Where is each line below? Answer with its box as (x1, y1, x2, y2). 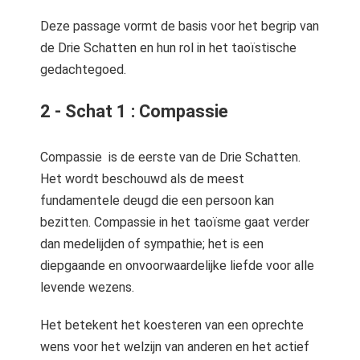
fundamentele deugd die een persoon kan (40, 193, 274, 208)
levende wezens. (40, 280, 134, 295)
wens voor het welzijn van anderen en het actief (40, 339, 309, 354)
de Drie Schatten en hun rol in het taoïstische (40, 40, 297, 55)
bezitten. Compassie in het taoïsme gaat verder (40, 215, 309, 230)
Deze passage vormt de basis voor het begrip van (40, 18, 319, 34)
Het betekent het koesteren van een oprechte (40, 317, 304, 333)
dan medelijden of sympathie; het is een (40, 236, 264, 252)
